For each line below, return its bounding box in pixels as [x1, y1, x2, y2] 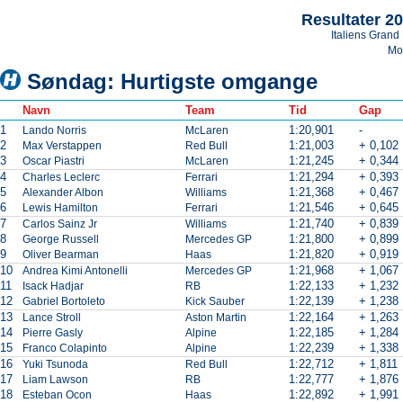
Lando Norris [22, 124, 86, 137]
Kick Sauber [185, 295, 245, 308]
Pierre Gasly [22, 327, 83, 339]
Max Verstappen [22, 139, 102, 152]
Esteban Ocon [22, 389, 92, 401]
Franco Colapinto [22, 342, 107, 354]
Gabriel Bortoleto [22, 295, 105, 308]
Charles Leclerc [22, 171, 100, 184]
